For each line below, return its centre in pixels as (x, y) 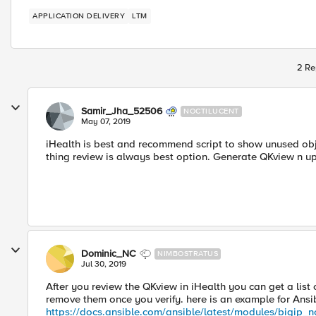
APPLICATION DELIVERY (79, 16)
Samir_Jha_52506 (122, 111)
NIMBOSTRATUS (188, 254)
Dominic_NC (109, 254)
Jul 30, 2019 (104, 264)
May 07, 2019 (106, 122)
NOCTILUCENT (211, 111)
